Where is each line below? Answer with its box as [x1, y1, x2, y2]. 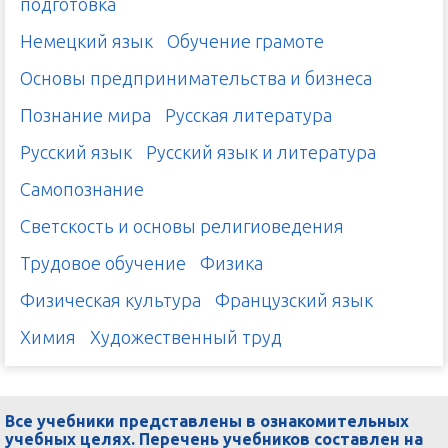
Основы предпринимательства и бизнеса [20, 68, 372, 89]
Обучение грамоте [167, 31, 324, 52]
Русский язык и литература [146, 142, 376, 163]
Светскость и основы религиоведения [20, 216, 344, 237]
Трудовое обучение [20, 253, 186, 274]
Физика [200, 253, 263, 274]
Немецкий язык [20, 31, 153, 52]
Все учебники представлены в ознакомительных [5, 412, 409, 431]
